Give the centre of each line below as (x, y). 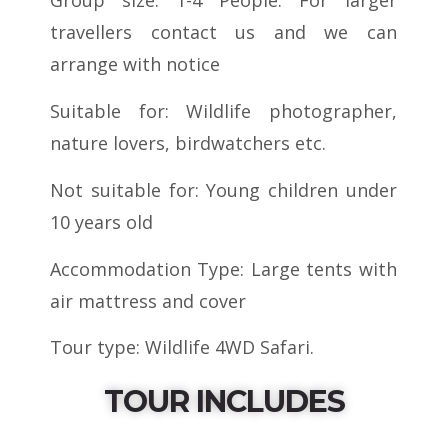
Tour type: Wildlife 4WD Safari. (182, 347)
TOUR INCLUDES (224, 402)
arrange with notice (135, 63)
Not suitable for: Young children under (223, 189)
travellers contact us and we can (223, 31)
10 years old (101, 221)
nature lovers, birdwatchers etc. (188, 142)
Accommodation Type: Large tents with (223, 268)
